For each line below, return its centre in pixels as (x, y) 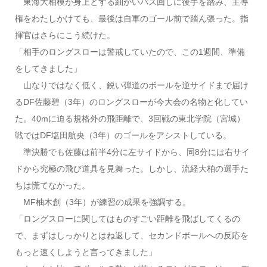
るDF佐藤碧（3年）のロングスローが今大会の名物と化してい (131, 102)
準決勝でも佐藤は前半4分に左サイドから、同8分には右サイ (132, 152)
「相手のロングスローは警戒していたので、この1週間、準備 (130, 52)
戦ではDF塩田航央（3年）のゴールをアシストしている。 (123, 135)
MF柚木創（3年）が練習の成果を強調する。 (103, 202)
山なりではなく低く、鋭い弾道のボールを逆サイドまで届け (131, 85)
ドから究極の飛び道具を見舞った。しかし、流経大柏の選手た (131, 168)
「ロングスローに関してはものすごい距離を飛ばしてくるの (127, 218)
